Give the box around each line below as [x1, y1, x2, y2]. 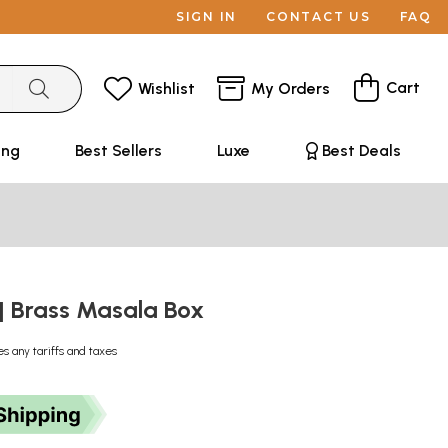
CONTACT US [266, 9, 371, 24]
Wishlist [138, 78, 195, 98]
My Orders [251, 78, 330, 98]
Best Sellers [74, 141, 162, 160]
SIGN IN [175, 9, 238, 24]
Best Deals [321, 141, 401, 160]
